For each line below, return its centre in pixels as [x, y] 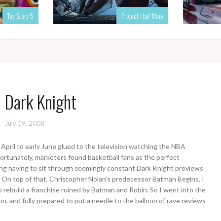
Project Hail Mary [142, 16]
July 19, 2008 [25, 124]
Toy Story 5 [20, 16]
